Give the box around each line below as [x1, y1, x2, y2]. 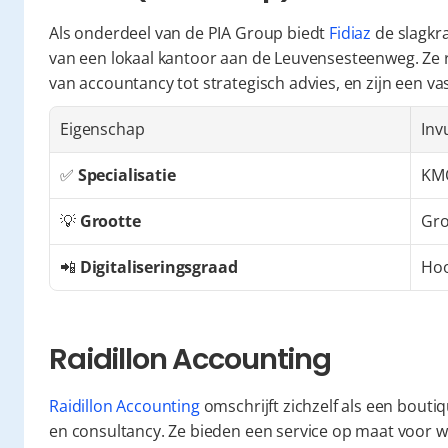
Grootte [79, 210, 141, 232]
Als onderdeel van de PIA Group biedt [49, 22, 330, 44]
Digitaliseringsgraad [79, 256, 238, 278]
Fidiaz [329, 22, 372, 44]
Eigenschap [60, 118, 145, 140]
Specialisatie [77, 164, 176, 186]
